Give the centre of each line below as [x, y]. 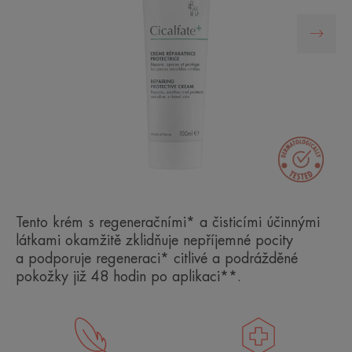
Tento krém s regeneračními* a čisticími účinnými [168, 222]
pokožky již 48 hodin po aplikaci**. [128, 276]
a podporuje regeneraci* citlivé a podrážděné [157, 258]
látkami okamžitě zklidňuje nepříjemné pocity [154, 240]
